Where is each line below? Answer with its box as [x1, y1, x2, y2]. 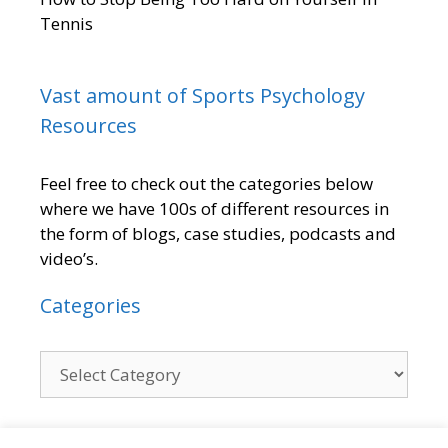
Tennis [40, 11, 93, 35]
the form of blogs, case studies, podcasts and [40, 221, 396, 245]
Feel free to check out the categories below [40, 171, 373, 195]
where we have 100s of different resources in [40, 196, 389, 220]
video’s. [40, 246, 98, 270]
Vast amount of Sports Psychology [40, 81, 365, 109]
